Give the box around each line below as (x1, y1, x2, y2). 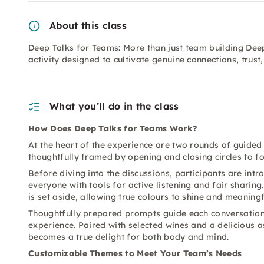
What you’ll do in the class (49, 100, 179, 112)
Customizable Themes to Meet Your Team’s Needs (28, 248, 242, 259)
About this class (49, 19, 127, 31)
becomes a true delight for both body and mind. (28, 232, 229, 242)
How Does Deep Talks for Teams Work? (28, 123, 198, 134)
